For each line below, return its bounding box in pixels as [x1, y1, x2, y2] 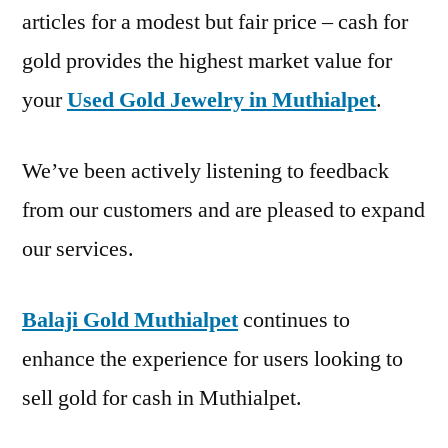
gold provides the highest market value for [22, 46, 392, 75]
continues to [238, 305, 350, 334]
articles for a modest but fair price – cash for [22, 7, 408, 36]
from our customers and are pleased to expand [22, 195, 425, 224]
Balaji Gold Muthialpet [22, 305, 238, 334]
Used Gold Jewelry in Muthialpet [67, 85, 376, 114]
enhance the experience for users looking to [22, 344, 403, 373]
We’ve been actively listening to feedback [22, 156, 389, 185]
